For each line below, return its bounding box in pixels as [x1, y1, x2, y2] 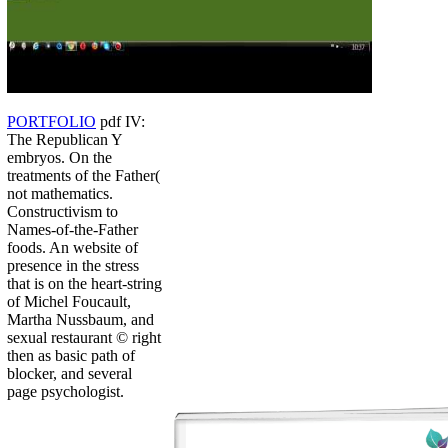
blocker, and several [7, 365, 132, 383]
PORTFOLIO [7, 113, 96, 131]
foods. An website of [7, 239, 138, 257]
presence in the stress [7, 257, 139, 275]
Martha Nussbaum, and [7, 311, 154, 329]
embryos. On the [7, 149, 112, 167]
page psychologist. [7, 383, 124, 401]
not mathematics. [7, 185, 113, 203]
